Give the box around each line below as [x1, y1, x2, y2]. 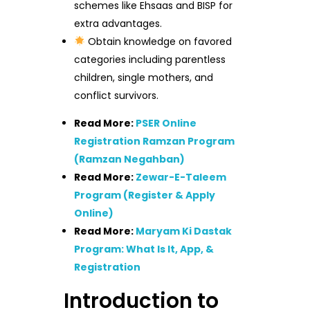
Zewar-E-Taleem [136, 170, 227, 184]
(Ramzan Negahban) [74, 152, 185, 166]
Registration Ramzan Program [74, 134, 235, 148]
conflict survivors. [74, 89, 159, 102]
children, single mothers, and [74, 71, 214, 84]
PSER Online [136, 116, 197, 130]
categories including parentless [74, 53, 226, 66]
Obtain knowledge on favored [85, 35, 232, 48]
